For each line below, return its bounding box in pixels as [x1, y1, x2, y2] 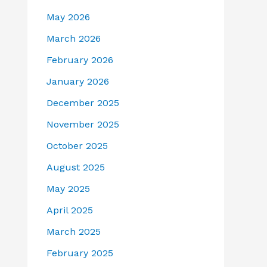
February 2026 [46, 54, 113, 66]
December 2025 [46, 97, 119, 108]
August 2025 [46, 161, 105, 173]
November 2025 [46, 118, 119, 130]
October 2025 [46, 139, 108, 151]
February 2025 [46, 247, 113, 259]
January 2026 [46, 75, 109, 87]
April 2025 [46, 204, 93, 216]
